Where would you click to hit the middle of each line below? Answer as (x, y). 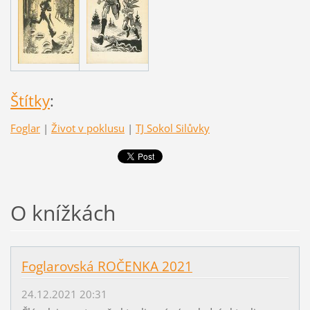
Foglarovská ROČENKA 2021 (107, 267)
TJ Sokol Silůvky (172, 128)
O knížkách (63, 213)
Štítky (30, 100)
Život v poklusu (88, 128)
